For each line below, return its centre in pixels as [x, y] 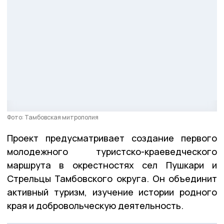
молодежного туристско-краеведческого [112, 151]
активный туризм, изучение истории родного [112, 192]
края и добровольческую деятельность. [95, 205]
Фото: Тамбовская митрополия [53, 117]
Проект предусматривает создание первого [112, 138]
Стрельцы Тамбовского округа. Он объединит [112, 178]
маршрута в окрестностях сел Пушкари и [112, 165]
